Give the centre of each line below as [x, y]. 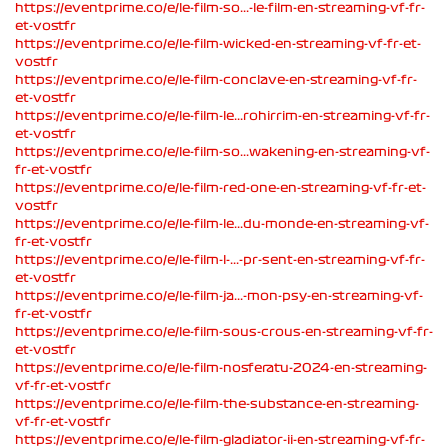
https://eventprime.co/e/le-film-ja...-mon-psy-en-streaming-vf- [219, 295]
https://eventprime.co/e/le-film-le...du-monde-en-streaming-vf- [222, 223]
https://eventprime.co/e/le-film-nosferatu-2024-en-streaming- [221, 367]
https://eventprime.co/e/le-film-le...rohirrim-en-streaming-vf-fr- [222, 115]
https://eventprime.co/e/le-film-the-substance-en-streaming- [217, 403]
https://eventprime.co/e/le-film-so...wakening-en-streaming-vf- [222, 151]
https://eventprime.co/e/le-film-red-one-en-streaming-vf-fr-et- [220, 187]
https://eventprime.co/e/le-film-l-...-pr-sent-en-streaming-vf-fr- [220, 259]
